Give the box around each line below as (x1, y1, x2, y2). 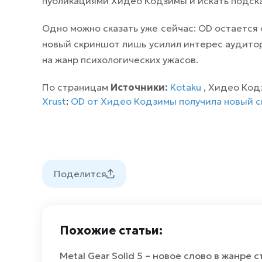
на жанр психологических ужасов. (42, 54, 198, 65)
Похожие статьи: (60, 223, 163, 238)
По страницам (42, 81, 111, 93)
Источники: (111, 81, 170, 93)
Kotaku (170, 81, 201, 93)
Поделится (54, 168, 106, 180)
